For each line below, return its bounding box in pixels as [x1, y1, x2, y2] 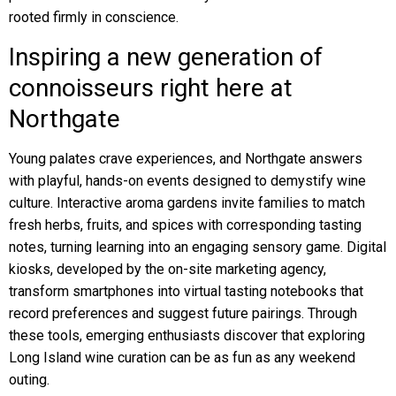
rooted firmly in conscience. [9, 9, 179, 26]
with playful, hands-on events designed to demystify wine [9, 172, 366, 189]
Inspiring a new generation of [9, 42, 323, 72]
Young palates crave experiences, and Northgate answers [9, 150, 362, 167]
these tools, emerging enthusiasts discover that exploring [9, 327, 365, 344]
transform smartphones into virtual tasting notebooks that [9, 283, 363, 300]
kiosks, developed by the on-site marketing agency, [9, 261, 326, 278]
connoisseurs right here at [9, 73, 293, 103]
